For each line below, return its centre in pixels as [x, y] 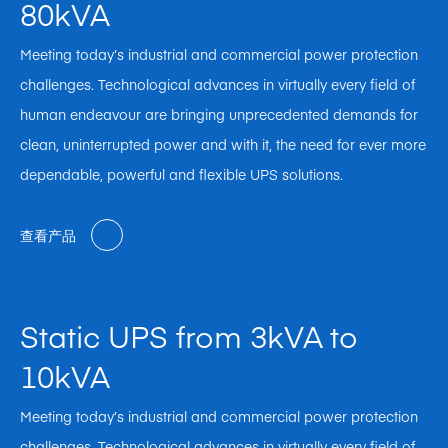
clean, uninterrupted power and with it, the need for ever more [223, 144]
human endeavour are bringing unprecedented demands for [219, 114]
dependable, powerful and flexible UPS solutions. [181, 174]
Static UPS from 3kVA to [189, 336]
